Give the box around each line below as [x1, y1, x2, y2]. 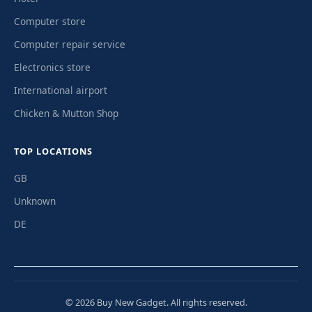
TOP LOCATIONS [14, 144, 93, 157]
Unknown [14, 194, 56, 208]
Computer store [14, 14, 86, 28]
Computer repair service [14, 37, 125, 51]
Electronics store [14, 60, 91, 74]
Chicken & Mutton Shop [14, 106, 118, 120]
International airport [14, 83, 107, 97]
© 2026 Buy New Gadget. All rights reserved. [65, 295, 247, 309]
